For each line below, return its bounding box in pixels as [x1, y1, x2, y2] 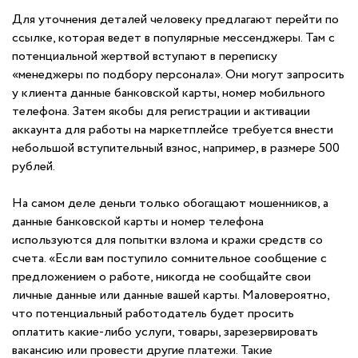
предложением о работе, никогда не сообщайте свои [12, 268, 311, 286]
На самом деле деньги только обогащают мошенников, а [12, 194, 328, 213]
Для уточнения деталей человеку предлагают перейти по [12, 10, 339, 29]
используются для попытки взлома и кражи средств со [12, 231, 323, 249]
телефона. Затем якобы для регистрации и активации [12, 102, 310, 121]
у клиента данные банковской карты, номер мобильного [12, 84, 325, 102]
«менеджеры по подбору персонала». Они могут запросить [12, 66, 344, 84]
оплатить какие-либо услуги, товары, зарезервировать [12, 323, 318, 341]
